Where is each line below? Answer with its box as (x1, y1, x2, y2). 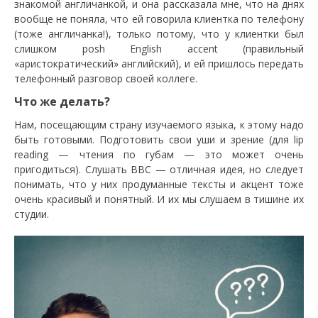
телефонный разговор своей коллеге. (14, 71, 197, 85)
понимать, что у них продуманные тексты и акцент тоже (14, 177, 304, 191)
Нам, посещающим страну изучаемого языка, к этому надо (14, 117, 304, 131)
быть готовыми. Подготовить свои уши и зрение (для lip (14, 132, 304, 146)
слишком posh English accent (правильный (14, 41, 304, 55)
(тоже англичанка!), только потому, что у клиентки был (14, 26, 304, 40)
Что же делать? (14, 93, 110, 109)
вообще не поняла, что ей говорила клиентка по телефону (14, 11, 304, 26)
